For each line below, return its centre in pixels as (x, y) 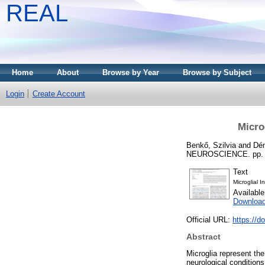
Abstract (203, 237)
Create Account (59, 94)
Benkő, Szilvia (211, 145)
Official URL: (209, 220)
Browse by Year (131, 72)
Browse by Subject (217, 72)
